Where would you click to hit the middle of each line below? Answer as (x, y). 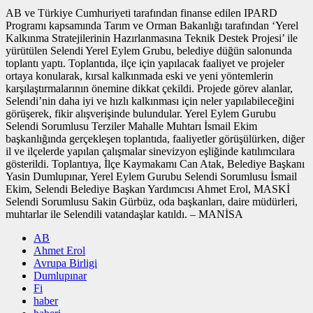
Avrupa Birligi (65, 263)
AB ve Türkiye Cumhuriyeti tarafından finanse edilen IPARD (141, 13)
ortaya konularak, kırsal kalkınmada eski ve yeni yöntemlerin (139, 75)
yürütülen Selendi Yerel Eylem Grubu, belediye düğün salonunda (149, 50)
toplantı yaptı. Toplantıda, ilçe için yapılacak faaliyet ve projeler (145, 63)
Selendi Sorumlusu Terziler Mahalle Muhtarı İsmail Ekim (131, 126)
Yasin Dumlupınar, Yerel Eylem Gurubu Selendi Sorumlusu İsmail (151, 176)
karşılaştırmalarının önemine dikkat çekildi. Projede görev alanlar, (149, 88)
